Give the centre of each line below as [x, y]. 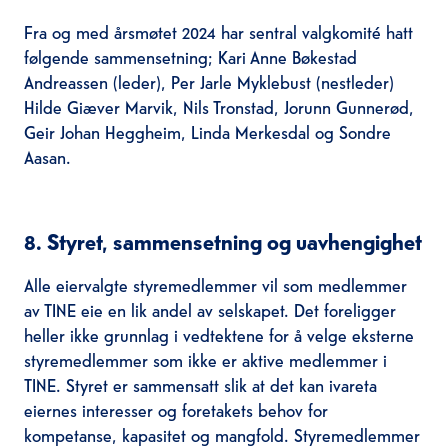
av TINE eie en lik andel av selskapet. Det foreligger [209, 309]
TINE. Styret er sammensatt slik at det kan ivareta [200, 384]
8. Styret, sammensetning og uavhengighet [222, 241]
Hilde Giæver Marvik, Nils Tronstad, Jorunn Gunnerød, [218, 106]
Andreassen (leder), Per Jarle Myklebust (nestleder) [208, 81]
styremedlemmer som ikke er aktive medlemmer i [205, 359]
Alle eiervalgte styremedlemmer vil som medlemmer [215, 284]
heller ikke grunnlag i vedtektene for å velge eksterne [218, 334]
